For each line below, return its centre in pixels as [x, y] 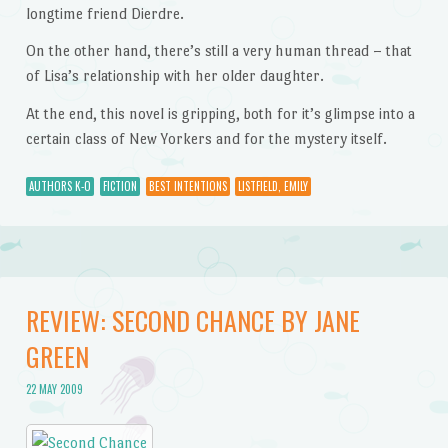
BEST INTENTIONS [187, 185]
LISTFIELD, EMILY [272, 185]
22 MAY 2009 [54, 389]
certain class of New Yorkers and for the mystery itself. [206, 139]
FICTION [119, 185]
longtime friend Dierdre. [104, 13]
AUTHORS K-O [59, 185]
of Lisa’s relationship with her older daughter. [174, 76]
